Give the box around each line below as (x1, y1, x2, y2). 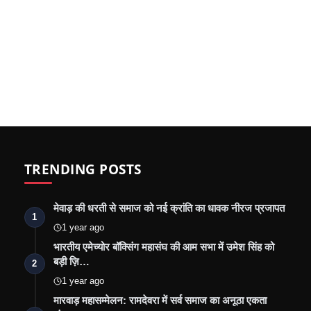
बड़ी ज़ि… (53, 255, 90, 268)
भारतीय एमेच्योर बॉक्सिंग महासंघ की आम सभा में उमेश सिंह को (53, 241, 274, 253)
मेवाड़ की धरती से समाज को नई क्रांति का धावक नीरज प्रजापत (53, 202, 285, 215)
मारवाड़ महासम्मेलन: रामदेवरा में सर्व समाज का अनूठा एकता (53, 294, 267, 307)
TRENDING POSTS (24, 160, 142, 179)
